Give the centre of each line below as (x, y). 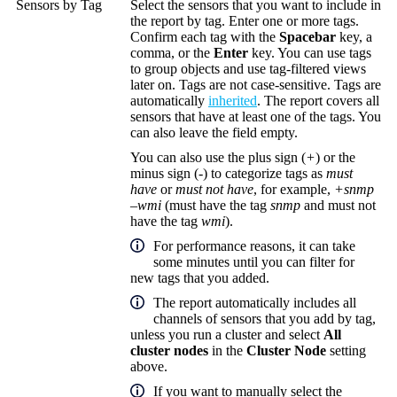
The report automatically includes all (255, 303)
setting (346, 351)
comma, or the (172, 53)
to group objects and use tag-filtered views (248, 69)
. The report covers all (318, 101)
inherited (233, 101)
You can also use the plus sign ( (218, 158)
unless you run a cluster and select (227, 335)
